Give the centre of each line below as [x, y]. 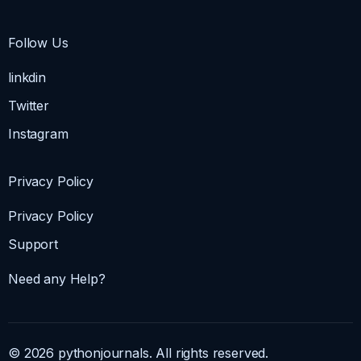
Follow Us [38, 43]
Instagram [38, 134]
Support [33, 245]
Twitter [29, 106]
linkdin [27, 78]
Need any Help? [57, 279]
